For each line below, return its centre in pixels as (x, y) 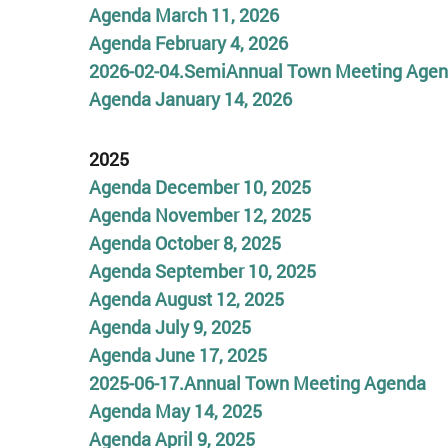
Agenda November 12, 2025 (199, 214)
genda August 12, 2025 (192, 298)
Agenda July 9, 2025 (169, 326)
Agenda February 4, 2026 (188, 43)
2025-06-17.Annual (164, 382)
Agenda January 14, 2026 (190, 99)
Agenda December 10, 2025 (199, 186)
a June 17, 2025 (203, 354)
